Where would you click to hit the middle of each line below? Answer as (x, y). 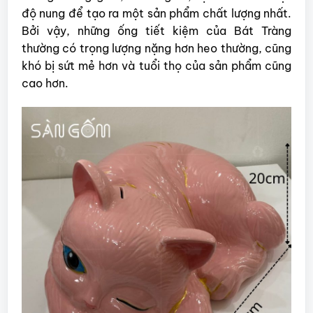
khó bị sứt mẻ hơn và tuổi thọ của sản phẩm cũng (156, 66)
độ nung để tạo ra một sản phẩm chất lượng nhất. (156, 14)
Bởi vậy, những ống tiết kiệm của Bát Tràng (156, 31)
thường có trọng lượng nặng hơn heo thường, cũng (156, 49)
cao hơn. (45, 83)
